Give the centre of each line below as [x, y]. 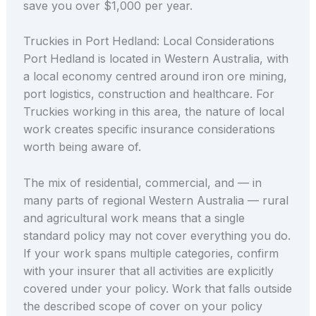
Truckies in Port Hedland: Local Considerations [148, 41]
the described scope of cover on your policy [142, 306]
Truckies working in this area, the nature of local [153, 112]
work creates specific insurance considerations [149, 129]
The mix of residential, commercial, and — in [142, 182]
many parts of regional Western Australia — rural [156, 200]
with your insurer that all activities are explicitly [148, 271]
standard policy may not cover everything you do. [157, 235]
